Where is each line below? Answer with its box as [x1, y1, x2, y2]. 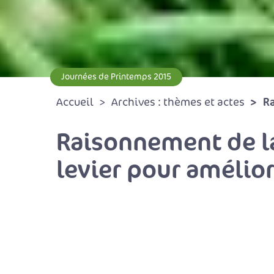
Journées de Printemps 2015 [61, 72, 171, 82]
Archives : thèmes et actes [111, 95, 245, 109]
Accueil [56, 95, 94, 109]
